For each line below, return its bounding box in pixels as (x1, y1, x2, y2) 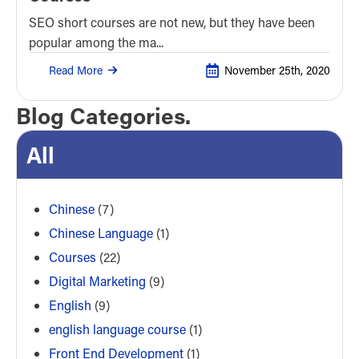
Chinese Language (49, 224, 153, 241)
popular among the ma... (29, 33, 163, 50)
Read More (49, 62, 103, 78)
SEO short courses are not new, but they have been (29, 13, 315, 30)
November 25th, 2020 (224, 63, 330, 79)
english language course (49, 320, 186, 337)
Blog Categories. (16, 100, 191, 130)
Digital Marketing (49, 272, 146, 289)
